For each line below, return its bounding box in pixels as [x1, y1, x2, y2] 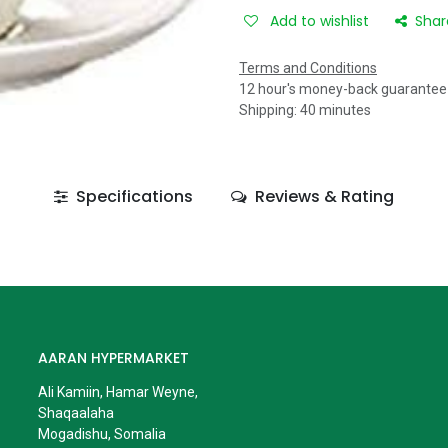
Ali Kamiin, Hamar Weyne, [37, 384, 198, 401]
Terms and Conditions [239, 60, 377, 76]
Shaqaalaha [37, 405, 114, 422]
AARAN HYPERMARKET [37, 348, 189, 369]
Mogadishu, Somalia [37, 426, 166, 443]
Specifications [71, 185, 193, 208]
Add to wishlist [270, 11, 369, 31]
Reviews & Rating [251, 185, 395, 208]
